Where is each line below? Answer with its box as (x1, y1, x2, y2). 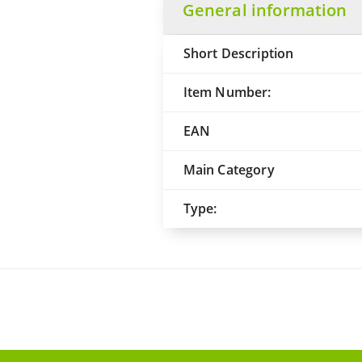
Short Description (183, 44, 294, 62)
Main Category (183, 161, 275, 179)
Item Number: (183, 83, 271, 101)
